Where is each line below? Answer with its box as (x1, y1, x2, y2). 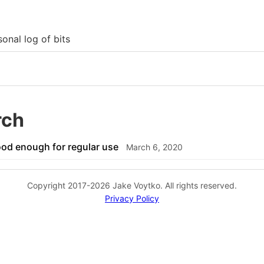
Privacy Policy (105, 193, 159, 203)
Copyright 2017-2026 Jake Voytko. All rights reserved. (27, 180, 237, 190)
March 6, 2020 (126, 142, 183, 152)
